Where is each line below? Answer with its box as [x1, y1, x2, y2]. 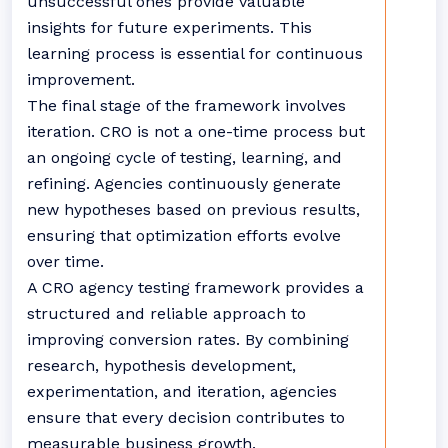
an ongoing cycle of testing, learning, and [27, 148, 342, 167]
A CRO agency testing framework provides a [27, 278, 364, 297]
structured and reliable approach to [27, 304, 306, 323]
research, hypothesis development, [27, 356, 296, 375]
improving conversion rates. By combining [27, 330, 349, 349]
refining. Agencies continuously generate [27, 174, 341, 193]
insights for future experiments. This [27, 18, 312, 37]
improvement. [27, 70, 135, 89]
